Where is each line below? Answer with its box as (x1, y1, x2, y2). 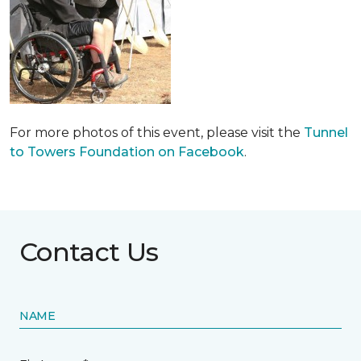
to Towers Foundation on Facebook (10, 144, 244, 160)
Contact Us (19, 236, 159, 268)
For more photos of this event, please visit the (10, 125, 304, 140)
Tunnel (304, 125, 348, 140)
